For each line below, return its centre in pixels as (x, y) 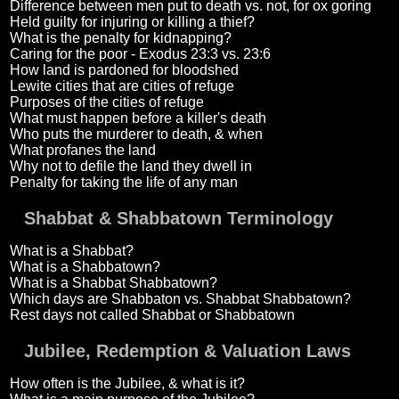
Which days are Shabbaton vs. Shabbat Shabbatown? (180, 299)
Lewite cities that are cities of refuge (122, 86)
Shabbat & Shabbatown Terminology (178, 219)
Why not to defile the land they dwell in (130, 167)
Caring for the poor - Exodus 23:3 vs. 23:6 (140, 54)
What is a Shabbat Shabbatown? (113, 283)
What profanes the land (82, 151)
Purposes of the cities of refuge (106, 102)
